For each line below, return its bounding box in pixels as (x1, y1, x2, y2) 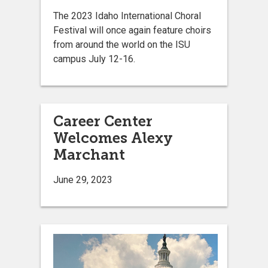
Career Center (53, 112, 153, 130)
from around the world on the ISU (53, 38, 190, 50)
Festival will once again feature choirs (53, 24, 211, 36)
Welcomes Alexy (53, 129, 173, 147)
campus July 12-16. (53, 53, 140, 65)
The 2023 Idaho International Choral (53, 10, 201, 22)
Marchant (53, 145, 125, 163)
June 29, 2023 (53, 173, 112, 185)
